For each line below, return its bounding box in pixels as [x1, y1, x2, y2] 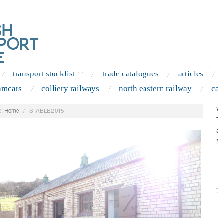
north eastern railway [118, 84, 192, 93]
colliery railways [41, 84, 99, 93]
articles [178, 69, 203, 78]
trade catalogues [102, 69, 159, 78]
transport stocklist [12, 69, 75, 78]
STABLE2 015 [29, 106, 64, 114]
